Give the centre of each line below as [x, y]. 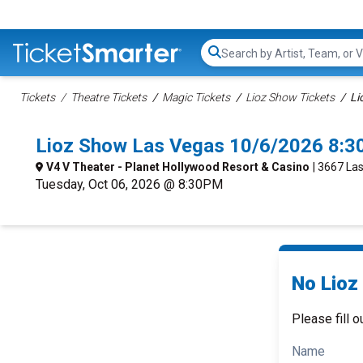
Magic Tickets [196, 97]
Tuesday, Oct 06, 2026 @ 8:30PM [129, 184]
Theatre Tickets [109, 97]
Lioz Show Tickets [290, 97]
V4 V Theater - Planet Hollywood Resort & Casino [178, 167]
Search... [243, 61]
